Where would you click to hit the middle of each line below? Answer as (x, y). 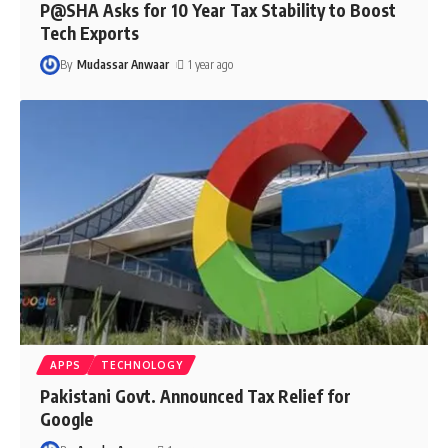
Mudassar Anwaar (122, 64)
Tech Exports (90, 32)
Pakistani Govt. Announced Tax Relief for (196, 395)
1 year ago (210, 64)
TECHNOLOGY (142, 364)
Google (67, 418)
